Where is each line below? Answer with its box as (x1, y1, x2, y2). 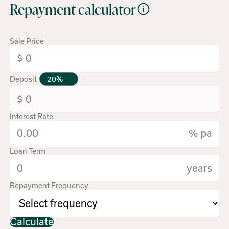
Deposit (10, 75, 39, 83)
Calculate (10, 216, 54, 227)
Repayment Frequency (10, 181, 89, 190)
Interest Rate (10, 112, 54, 121)
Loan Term (10, 147, 46, 155)
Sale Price (10, 37, 44, 46)
